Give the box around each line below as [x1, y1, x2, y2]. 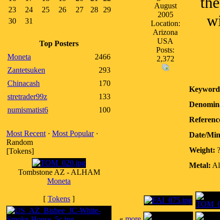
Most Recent [6, 129, 46, 137]
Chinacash [7, 79, 40, 87]
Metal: [189, 161, 211, 169]
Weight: [189, 146, 215, 154]
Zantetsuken [7, 66, 45, 74]
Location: [150, 19, 180, 27]
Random [6, 138, 33, 146]
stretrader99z [7, 92, 47, 101]
